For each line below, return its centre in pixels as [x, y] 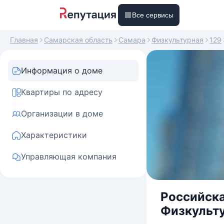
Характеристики [54, 135]
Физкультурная [177, 40]
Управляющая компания [69, 156]
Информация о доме [62, 70]
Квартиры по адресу [62, 92]
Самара [132, 40]
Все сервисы [153, 15]
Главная [24, 40]
